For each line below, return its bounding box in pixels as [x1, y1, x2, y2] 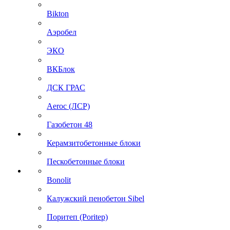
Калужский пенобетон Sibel [47, 194, 144, 203]
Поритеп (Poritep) [47, 212, 108, 221]
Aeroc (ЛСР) [47, 101, 90, 110]
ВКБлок [47, 64, 75, 73]
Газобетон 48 [47, 120, 92, 129]
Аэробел [47, 27, 76, 36]
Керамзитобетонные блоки [47, 138, 141, 147]
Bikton [47, 9, 69, 18]
